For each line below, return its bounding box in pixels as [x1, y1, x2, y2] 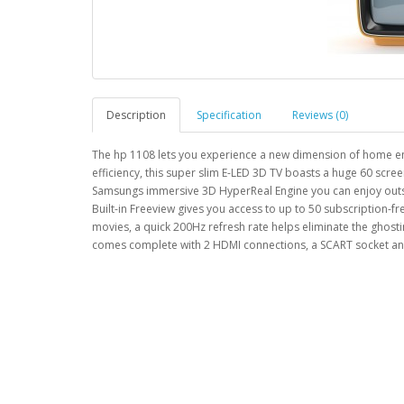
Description [106, 107, 166, 123]
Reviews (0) [292, 107, 348, 123]
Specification [197, 107, 262, 123]
